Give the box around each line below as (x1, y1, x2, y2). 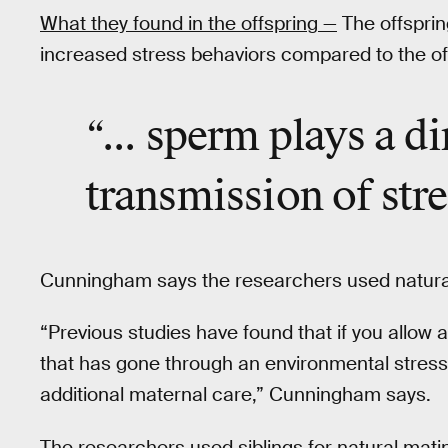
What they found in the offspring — (40, 10, 337, 36)
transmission (85, 171, 323, 224)
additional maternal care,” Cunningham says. (40, 382, 431, 408)
